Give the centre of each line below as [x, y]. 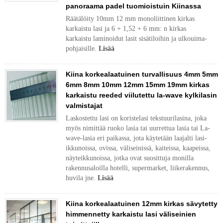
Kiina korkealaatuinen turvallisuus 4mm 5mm [142, 74]
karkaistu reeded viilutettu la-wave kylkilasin [141, 95]
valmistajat [84, 106]
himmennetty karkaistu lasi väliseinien [131, 214]
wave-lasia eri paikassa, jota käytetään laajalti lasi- [136, 138]
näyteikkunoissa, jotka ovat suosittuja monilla [130, 158]
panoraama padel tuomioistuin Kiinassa [133, 6]
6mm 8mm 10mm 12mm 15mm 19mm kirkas [138, 85]
